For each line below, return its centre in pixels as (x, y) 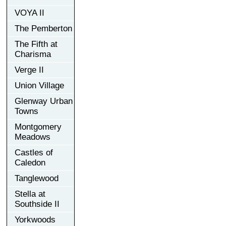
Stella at (30, 194)
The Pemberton (43, 28)
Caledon (30, 162)
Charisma (33, 54)
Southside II (37, 204)
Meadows (33, 137)
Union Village (39, 85)
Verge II (29, 70)
